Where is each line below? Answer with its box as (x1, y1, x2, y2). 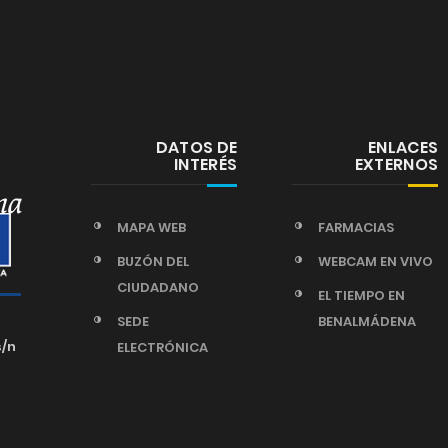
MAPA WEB (116, 218, 186, 237)
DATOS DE (155, 136, 238, 159)
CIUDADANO (116, 278, 199, 297)
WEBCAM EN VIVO (317, 252, 433, 271)
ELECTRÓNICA (116, 338, 208, 357)
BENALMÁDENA (317, 312, 416, 331)
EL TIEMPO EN (317, 286, 405, 305)
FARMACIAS (317, 218, 394, 237)
